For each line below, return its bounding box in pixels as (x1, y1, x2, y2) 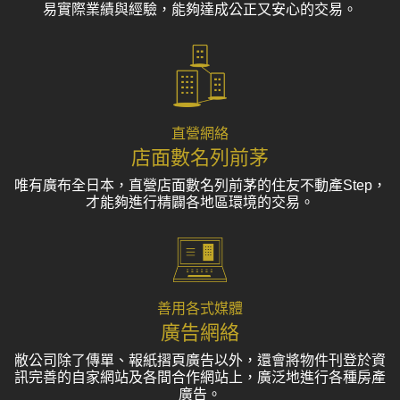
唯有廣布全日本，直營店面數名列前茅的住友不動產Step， (13, 178, 387, 194)
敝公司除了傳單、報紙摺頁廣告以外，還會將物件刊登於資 (14, 353, 386, 369)
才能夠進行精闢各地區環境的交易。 (86, 195, 314, 211)
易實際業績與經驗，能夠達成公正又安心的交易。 (43, 2, 357, 18)
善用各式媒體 (157, 301, 243, 317)
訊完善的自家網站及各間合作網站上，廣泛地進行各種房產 (14, 370, 386, 386)
